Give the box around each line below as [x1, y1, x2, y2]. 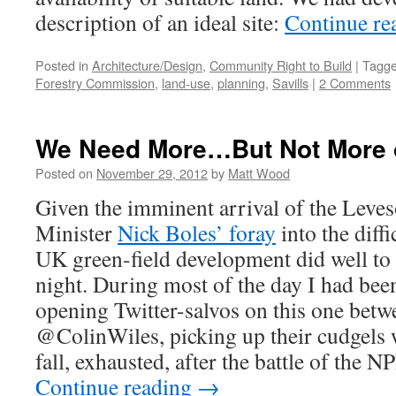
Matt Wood [228, 164, 290, 182]
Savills [272, 73, 308, 92]
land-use [162, 73, 210, 92]
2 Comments [319, 73, 391, 92]
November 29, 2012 [96, 164, 208, 182]
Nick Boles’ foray [118, 217, 276, 247]
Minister [35, 217, 118, 247]
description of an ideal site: [35, 7, 285, 37]
